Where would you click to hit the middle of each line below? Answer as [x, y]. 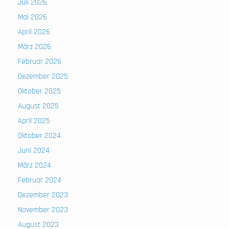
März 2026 [35, 47]
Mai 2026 [32, 17]
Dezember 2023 [43, 195]
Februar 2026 [40, 62]
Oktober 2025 [39, 91]
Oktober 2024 [39, 136]
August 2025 [38, 106]
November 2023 [43, 210]
